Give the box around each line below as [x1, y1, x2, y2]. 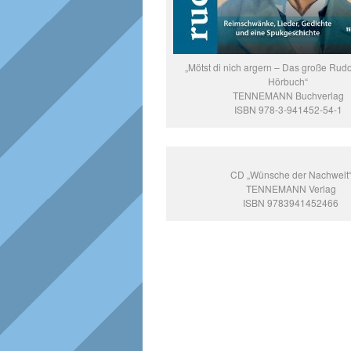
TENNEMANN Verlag [245, 182, 336, 196]
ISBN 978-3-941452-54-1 [233, 103, 342, 117]
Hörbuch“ [268, 74, 308, 89]
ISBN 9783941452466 [243, 196, 338, 210]
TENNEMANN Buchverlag [232, 89, 344, 103]
